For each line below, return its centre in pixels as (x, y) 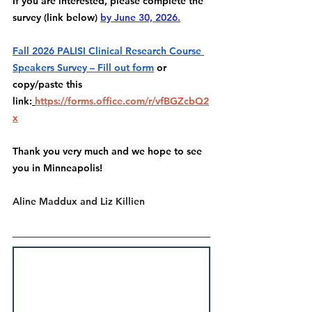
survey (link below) (56, 17)
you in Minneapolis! (57, 167)
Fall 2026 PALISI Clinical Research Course (108, 50)
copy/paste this (49, 84)
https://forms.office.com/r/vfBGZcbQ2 (122, 101)
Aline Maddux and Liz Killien (79, 201)
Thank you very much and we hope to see (109, 151)
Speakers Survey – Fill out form (83, 67)
